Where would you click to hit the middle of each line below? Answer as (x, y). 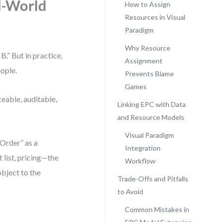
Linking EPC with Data (151, 104)
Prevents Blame (149, 74)
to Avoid (130, 192)
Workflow (140, 161)
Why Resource (147, 48)
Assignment (143, 61)
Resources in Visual (155, 17)
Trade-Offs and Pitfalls (153, 179)
